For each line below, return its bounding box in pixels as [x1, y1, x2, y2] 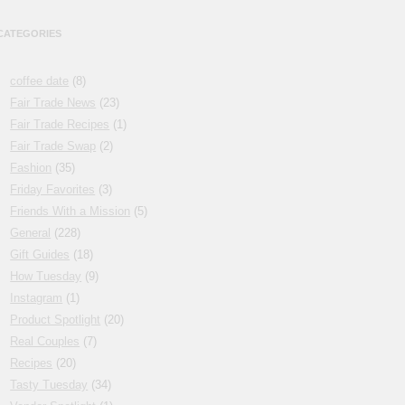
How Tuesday [10, 269, 82, 284]
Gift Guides [10, 248, 71, 262]
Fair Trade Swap [10, 139, 97, 154]
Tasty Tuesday [10, 378, 89, 392]
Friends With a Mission [10, 204, 131, 219]
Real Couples [10, 334, 80, 349]
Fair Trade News [10, 96, 97, 110]
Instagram [10, 291, 63, 306]
